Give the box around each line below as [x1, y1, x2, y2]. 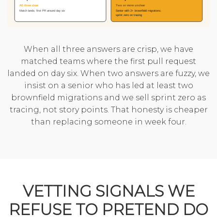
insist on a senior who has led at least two [24, 81, 193, 91]
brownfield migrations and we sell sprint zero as [11, 93, 206, 103]
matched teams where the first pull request [21, 57, 196, 66]
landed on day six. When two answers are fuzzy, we [7, 69, 210, 78]
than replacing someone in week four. [31, 117, 186, 127]
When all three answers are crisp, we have [24, 45, 193, 54]
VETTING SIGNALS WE [22, 182, 195, 201]
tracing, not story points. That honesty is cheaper [9, 105, 208, 115]
